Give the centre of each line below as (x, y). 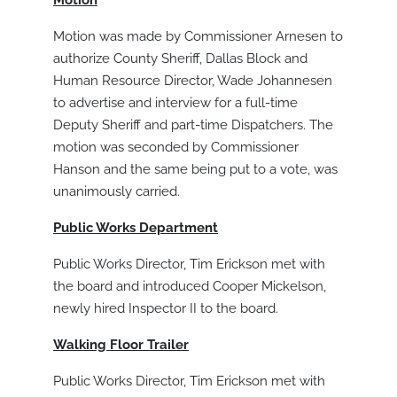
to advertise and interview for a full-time (175, 103)
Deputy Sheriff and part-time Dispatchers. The (193, 125)
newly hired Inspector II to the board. (166, 309)
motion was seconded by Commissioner (176, 148)
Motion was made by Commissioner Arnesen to (198, 37)
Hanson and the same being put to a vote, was (195, 170)
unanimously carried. (117, 192)
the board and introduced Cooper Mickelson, (190, 287)
